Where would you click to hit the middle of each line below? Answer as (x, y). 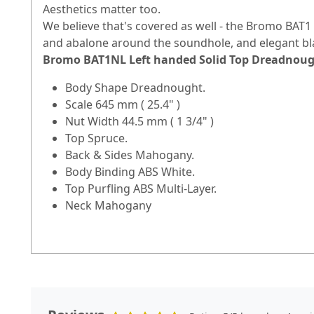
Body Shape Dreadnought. (135, 87)
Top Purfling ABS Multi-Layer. (141, 188)
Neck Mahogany (108, 205)
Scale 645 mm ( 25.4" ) (123, 104)
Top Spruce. (96, 138)
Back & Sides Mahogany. (130, 155)
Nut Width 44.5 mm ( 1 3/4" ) (139, 121)
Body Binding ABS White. (130, 171)
